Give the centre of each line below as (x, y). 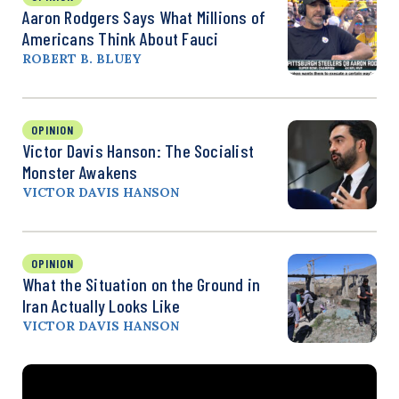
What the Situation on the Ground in (142, 284)
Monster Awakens (80, 171)
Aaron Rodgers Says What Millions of (144, 16)
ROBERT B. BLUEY (81, 58)
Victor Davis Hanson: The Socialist (138, 150)
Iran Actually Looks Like (101, 305)
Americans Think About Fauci (121, 38)
